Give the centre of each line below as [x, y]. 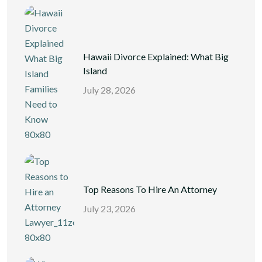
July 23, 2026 [109, 208]
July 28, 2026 [109, 89]
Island [95, 70]
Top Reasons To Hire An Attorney [150, 189]
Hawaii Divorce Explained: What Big [156, 56]
